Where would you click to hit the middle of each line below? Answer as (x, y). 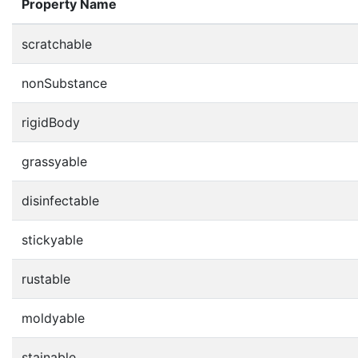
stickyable (52, 239)
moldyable (53, 318)
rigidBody (51, 122)
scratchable (57, 44)
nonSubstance (64, 83)
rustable (46, 278)
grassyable (54, 161)
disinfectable (60, 200)
